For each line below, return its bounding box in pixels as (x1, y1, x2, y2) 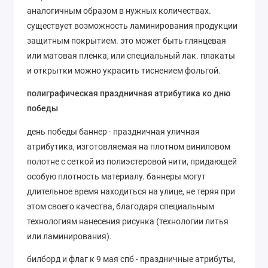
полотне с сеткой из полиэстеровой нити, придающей (27, 156, 237, 166)
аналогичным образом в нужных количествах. (27, 5, 211, 16)
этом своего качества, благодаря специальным (27, 201, 214, 211)
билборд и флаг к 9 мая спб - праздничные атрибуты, (27, 254, 235, 264)
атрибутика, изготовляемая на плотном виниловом (27, 141, 230, 151)
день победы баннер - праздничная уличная (27, 126, 200, 136)
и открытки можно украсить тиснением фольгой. (27, 65, 221, 75)
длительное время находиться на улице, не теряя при (27, 186, 235, 196)
